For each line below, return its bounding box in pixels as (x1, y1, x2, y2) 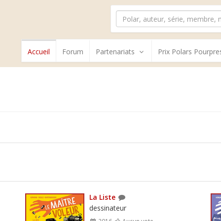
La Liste (89, 192, 115, 202)
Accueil (28, 47, 50, 56)
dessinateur (89, 203, 126, 213)
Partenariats (96, 47, 135, 56)
